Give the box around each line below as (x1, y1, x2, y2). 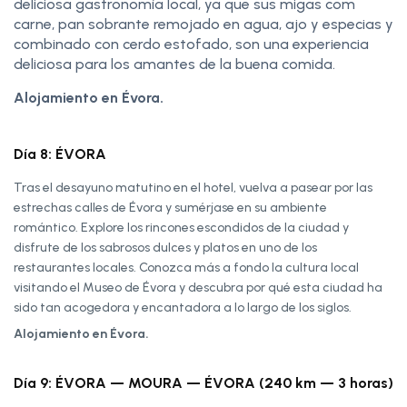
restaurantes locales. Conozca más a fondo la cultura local (14, 259, 359, 275)
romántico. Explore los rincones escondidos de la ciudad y (14, 219, 349, 235)
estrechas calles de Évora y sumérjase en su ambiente (14, 199, 327, 215)
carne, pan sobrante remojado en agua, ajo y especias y (14, 15, 393, 33)
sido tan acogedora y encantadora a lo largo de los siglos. (14, 299, 352, 315)
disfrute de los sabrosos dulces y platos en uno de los (14, 239, 317, 255)
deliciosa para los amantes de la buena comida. (14, 55, 335, 73)
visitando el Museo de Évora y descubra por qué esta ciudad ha (14, 279, 382, 295)
